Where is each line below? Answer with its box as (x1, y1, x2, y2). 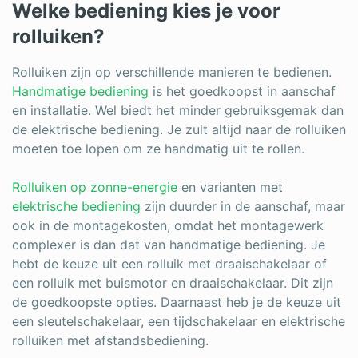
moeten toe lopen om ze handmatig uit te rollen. (12, 140, 308, 157)
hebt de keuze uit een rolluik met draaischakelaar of (12, 255, 327, 272)
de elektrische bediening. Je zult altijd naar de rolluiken (12, 121, 346, 137)
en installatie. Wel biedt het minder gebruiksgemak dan (12, 101, 344, 118)
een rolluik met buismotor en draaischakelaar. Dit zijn (12, 274, 333, 291)
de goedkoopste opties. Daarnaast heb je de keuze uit (12, 293, 341, 310)
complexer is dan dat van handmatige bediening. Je (12, 236, 325, 253)
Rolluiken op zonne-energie (12, 178, 177, 195)
